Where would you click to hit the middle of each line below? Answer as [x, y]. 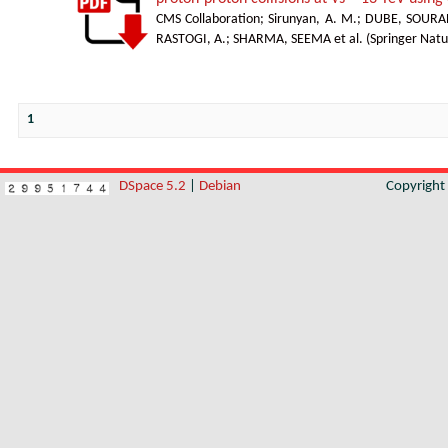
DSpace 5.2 [154, 186]
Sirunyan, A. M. [312, 19]
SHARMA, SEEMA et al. [298, 39]
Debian [220, 186]
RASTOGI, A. [191, 39]
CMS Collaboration [208, 19]
